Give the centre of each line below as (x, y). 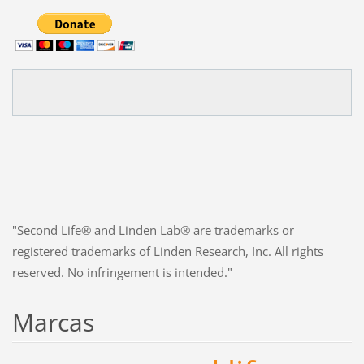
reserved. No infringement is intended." (122, 272)
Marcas (53, 322)
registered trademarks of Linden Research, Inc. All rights (167, 251)
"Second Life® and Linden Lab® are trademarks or (153, 230)
